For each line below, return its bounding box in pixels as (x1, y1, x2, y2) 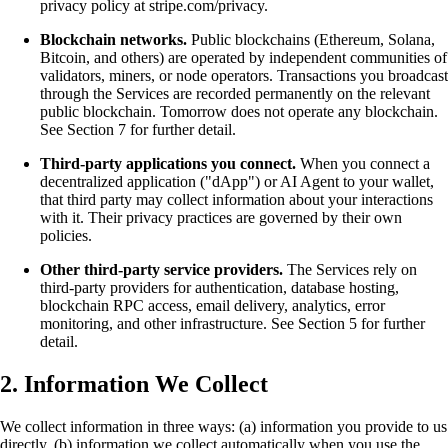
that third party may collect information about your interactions (40, 191, 433, 209)
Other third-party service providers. (40, 261, 283, 279)
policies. (40, 227, 92, 245)
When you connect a (296, 155, 430, 173)
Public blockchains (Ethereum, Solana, (187, 31, 435, 49)
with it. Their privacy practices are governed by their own (40, 209, 402, 227)
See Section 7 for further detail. (40, 121, 236, 139)
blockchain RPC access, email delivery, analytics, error (40, 297, 385, 315)
